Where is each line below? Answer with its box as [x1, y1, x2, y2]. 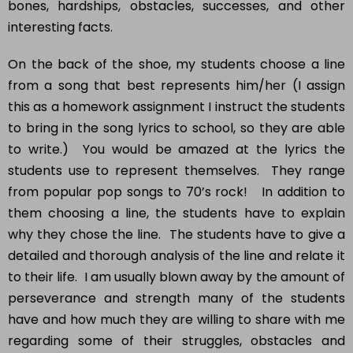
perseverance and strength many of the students [8, 269, 345, 288]
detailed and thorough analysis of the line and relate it [8, 226, 345, 245]
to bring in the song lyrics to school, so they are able [8, 98, 345, 117]
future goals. [8, 333, 84, 351]
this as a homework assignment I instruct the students [8, 77, 345, 96]
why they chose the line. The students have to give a [8, 205, 345, 224]
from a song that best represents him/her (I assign [8, 56, 345, 75]
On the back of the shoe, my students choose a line [8, 35, 345, 54]
